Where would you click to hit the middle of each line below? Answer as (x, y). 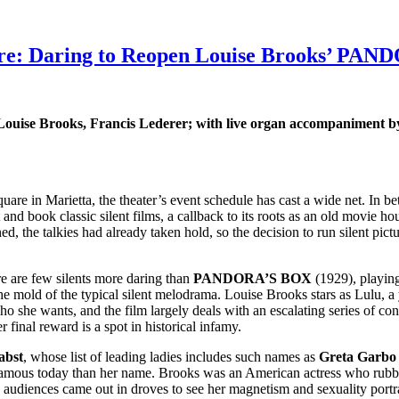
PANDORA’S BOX (252, 278)
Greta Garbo (358, 356)
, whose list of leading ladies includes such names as (171, 356)
